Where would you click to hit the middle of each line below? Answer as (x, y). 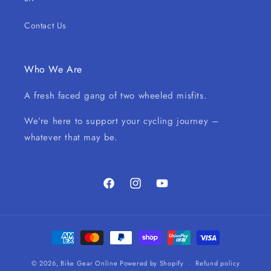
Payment (66, 232)
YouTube (171, 190)
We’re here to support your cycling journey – (122, 121)
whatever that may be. (71, 138)
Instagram (147, 190)
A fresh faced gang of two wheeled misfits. (116, 96)
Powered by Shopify (152, 263)
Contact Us (45, 26)
